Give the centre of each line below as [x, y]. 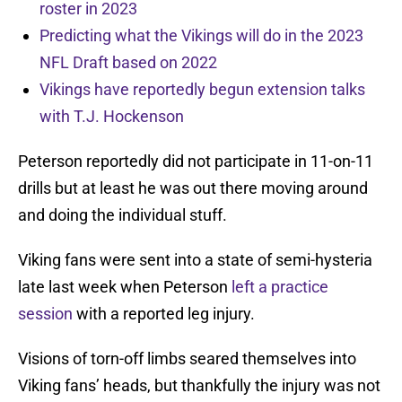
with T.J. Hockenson [112, 117]
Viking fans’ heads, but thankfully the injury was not [199, 386]
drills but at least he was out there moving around [193, 188]
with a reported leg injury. [164, 314]
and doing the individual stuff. [122, 215]
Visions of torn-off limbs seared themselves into [187, 359]
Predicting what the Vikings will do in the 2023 [201, 36]
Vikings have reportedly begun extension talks [202, 90]
